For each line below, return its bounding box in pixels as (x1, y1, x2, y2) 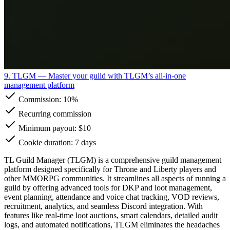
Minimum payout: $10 (16, 123, 91, 132)
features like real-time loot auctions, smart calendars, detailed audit (4, 210, 218, 220)
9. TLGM (4, 71, 36, 80)
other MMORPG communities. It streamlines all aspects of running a (4, 174, 226, 183)
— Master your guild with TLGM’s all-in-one (36, 71, 186, 80)
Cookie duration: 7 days (16, 138, 96, 147)
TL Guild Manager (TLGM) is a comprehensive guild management (4, 155, 221, 164)
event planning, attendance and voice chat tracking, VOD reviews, (4, 192, 219, 201)
